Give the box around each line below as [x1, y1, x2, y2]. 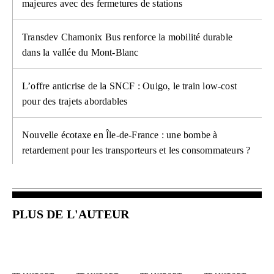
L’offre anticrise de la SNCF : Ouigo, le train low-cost [22, 81, 237, 92]
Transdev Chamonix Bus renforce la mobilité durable [22, 32, 233, 43]
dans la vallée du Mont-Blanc [22, 47, 139, 58]
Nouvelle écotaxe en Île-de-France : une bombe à [22, 130, 218, 141]
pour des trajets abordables [22, 96, 128, 107]
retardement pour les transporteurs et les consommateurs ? [22, 145, 251, 156]
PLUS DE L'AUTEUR [12, 207, 130, 221]
